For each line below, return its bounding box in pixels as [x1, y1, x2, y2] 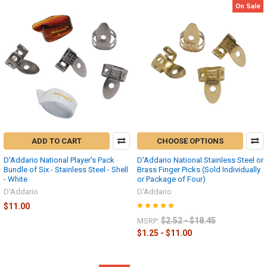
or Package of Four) [137, 175, 206, 184]
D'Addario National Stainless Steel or [137, 156, 263, 165]
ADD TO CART [32, 136, 82, 146]
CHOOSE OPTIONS [157, 136, 224, 146]
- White [4, 175, 27, 184]
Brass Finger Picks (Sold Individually [137, 165, 260, 175]
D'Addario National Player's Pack [4, 156, 114, 165]
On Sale [235, 2, 260, 10]
